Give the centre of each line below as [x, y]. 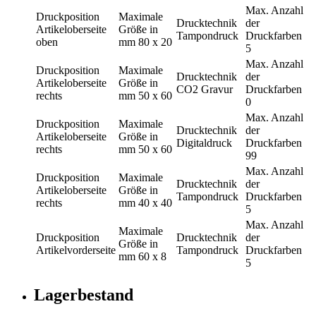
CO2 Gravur [205, 90]
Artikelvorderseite [76, 250]
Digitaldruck [204, 143]
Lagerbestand [84, 295]
